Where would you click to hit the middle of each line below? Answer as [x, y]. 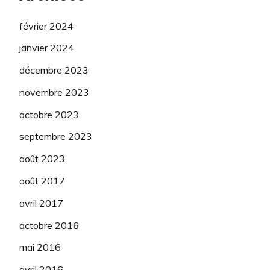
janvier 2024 [47, 48]
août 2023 [42, 159]
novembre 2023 [54, 92]
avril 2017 [41, 203]
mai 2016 [40, 247]
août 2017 [42, 181]
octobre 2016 [49, 225]
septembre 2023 [56, 137]
